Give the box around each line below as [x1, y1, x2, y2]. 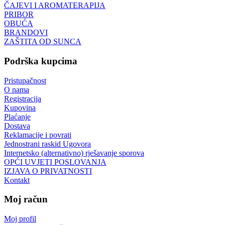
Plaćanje [4, 112, 31, 121]
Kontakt [4, 175, 30, 184]
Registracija [4, 94, 41, 103]
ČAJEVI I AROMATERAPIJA [4, 1, 105, 10]
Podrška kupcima [4, 55, 77, 66]
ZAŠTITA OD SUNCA [4, 37, 81, 46]
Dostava [4, 121, 30, 130]
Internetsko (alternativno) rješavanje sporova [4, 148, 144, 157]
